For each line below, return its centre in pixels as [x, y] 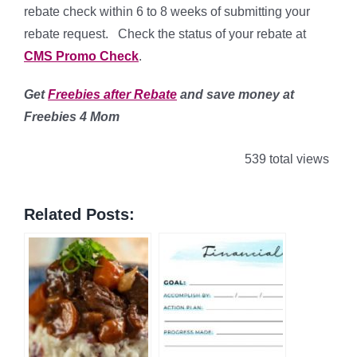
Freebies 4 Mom [72, 117]
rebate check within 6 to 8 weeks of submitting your [167, 12]
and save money [230, 94]
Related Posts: [79, 214]
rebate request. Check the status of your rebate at [165, 34]
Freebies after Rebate [112, 94]
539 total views [285, 159]
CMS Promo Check [81, 56]
